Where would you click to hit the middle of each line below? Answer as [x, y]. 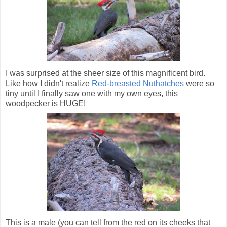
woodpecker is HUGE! [46, 104]
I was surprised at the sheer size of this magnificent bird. [105, 73]
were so [199, 84]
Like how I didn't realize [49, 84]
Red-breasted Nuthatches [138, 84]
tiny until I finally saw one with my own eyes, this [92, 94]
